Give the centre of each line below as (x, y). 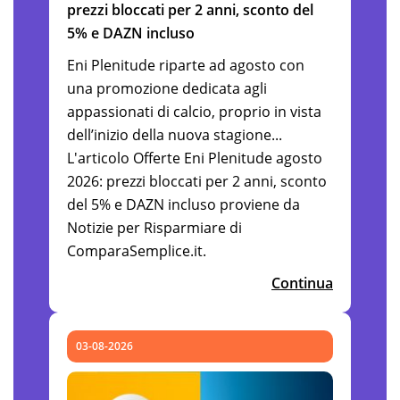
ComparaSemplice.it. (137, 250)
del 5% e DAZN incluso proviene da (183, 204)
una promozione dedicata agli (167, 88)
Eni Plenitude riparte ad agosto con (186, 65)
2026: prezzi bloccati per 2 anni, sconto (197, 181)
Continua (302, 283)
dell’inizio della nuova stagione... (175, 134)
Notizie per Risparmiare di (154, 227)
